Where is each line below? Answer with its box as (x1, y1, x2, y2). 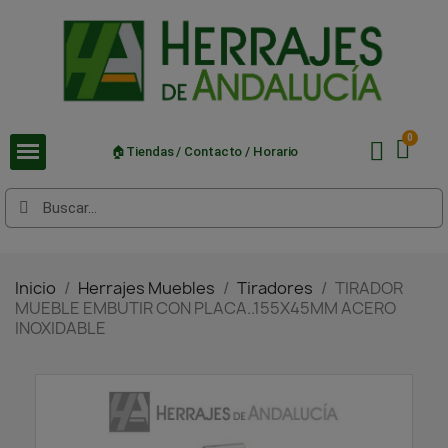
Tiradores (237, 276, 313, 299)
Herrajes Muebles (78, 276, 215, 299)
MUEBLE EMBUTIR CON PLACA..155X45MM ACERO (15, 296, 396, 319)
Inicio (15, 276, 56, 299)
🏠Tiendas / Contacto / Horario (111, 144, 299, 160)
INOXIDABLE (15, 316, 106, 339)
